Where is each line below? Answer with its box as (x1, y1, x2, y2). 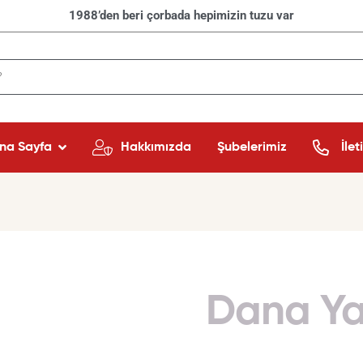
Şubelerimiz (216, 140, 287, 154)
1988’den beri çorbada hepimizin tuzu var (69, 8, 294, 23)
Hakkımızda (120, 140, 191, 154)
